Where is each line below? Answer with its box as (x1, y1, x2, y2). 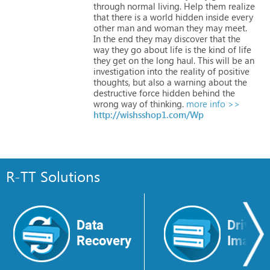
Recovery (77, 233, 131, 248)
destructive (93, 86, 137, 99)
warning (172, 75, 206, 88)
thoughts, (93, 75, 130, 88)
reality (178, 64, 205, 77)
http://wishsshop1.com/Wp (93, 108, 204, 121)
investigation (93, 64, 145, 77)
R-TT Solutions (6, 166, 100, 186)
